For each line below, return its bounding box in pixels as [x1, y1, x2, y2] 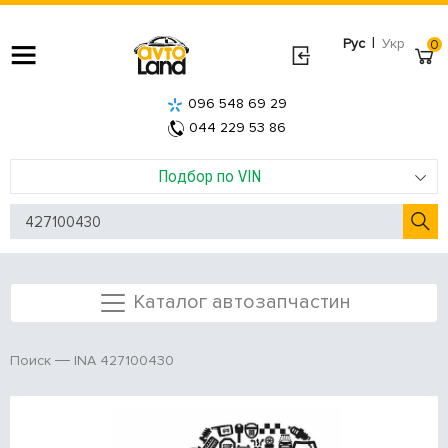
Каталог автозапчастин [132, 289, 351, 314]
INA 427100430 [74, 351, 174, 369]
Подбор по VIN [157, 165, 261, 187]
